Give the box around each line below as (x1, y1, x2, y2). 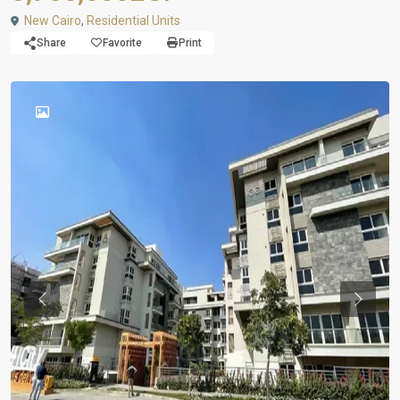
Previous (40, 300, 90, 314)
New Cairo (24, 13, 81, 28)
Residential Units (87, 13, 180, 28)
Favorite (103, 37, 142, 49)
